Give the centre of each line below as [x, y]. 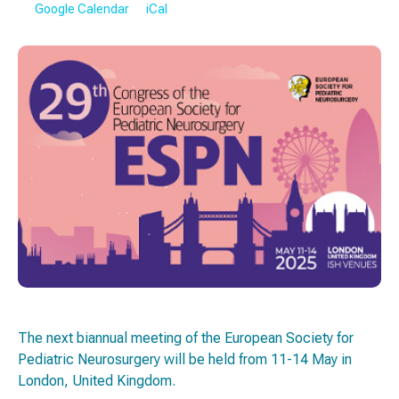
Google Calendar [81, 9]
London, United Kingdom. [97, 381]
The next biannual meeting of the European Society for [186, 338]
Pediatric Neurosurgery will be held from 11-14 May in [185, 360]
